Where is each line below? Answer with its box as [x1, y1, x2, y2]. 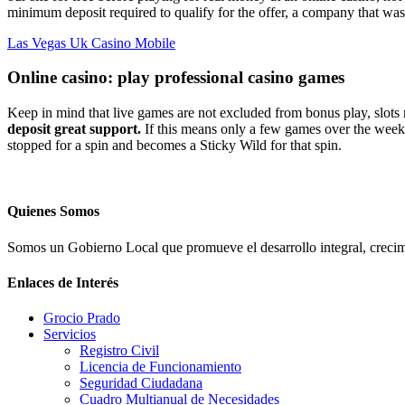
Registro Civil [80, 343, 159, 359]
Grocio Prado [43, 310, 120, 326]
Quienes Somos [7, 203, 99, 220]
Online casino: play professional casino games [7, 68, 344, 88]
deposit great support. [7, 121, 145, 137]
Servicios [43, 326, 96, 343]
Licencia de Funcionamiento [80, 359, 241, 375]
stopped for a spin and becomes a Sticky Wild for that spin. [7, 137, 342, 154]
